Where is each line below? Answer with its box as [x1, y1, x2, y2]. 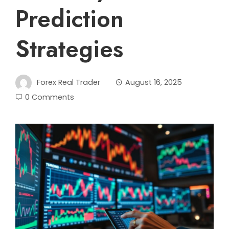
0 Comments [25, 92, 74, 102]
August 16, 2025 [125, 77, 182, 87]
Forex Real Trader [37, 77, 100, 87]
